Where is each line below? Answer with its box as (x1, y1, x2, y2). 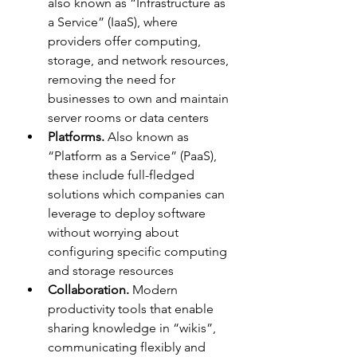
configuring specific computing (48, 243, 230, 259)
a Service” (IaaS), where (48, 14, 181, 29)
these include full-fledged (48, 167, 198, 182)
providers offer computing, (48, 33, 204, 49)
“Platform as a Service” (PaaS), (48, 147, 220, 163)
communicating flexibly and (48, 339, 209, 355)
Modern (129, 281, 181, 297)
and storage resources (48, 262, 174, 278)
